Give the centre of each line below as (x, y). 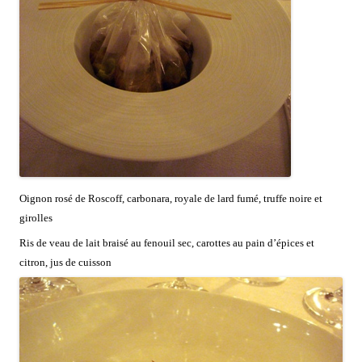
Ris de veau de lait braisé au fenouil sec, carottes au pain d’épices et (167, 242)
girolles (36, 217)
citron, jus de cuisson (65, 262)
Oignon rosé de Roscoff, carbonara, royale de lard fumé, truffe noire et (171, 198)
